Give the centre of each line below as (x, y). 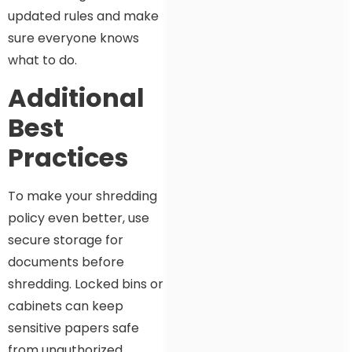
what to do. (42, 60)
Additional (76, 97)
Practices (68, 157)
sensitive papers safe (73, 328)
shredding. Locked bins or (86, 284)
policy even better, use (79, 218)
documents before (66, 262)
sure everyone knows (73, 38)
